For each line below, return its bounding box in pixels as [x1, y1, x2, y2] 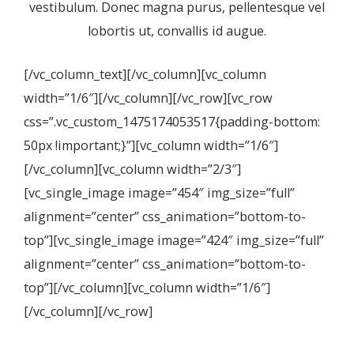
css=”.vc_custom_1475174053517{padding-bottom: [24, 113, 320, 130]
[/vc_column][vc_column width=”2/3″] [24, 160, 241, 178]
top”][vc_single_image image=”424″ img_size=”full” [24, 232, 324, 249]
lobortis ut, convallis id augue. [88, 22, 266, 40]
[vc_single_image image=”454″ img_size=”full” [24, 184, 295, 201]
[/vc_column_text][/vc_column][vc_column [24, 66, 266, 83]
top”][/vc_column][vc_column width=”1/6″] [24, 279, 270, 296]
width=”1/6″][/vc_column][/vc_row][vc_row [24, 89, 273, 107]
